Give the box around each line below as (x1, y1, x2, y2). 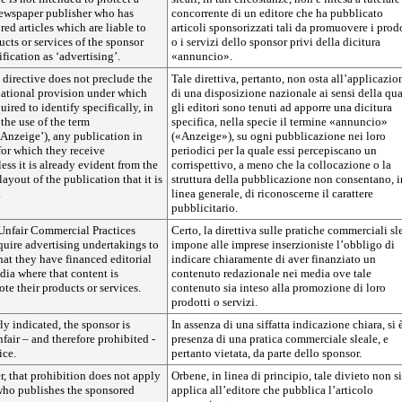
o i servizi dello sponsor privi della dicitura (171, 35, 380, 48)
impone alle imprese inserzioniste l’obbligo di (171, 238, 395, 251)
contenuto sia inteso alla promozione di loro (171, 281, 386, 294)
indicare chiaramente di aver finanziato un (171, 252, 376, 266)
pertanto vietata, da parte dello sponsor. (171, 346, 362, 360)
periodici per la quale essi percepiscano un (171, 144, 377, 157)
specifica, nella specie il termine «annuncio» (171, 115, 388, 128)
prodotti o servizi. (171, 295, 258, 309)
